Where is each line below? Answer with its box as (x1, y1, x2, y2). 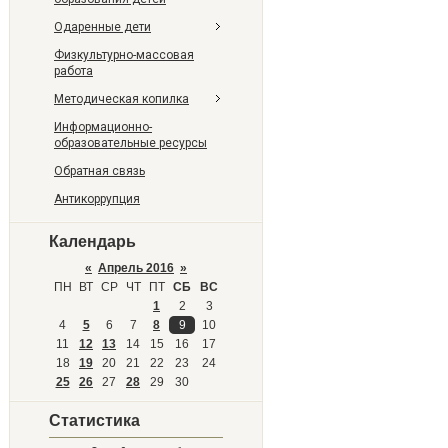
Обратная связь (54, 164, 145, 178)
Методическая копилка (54, 92, 189, 106)
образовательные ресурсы (54, 136, 207, 150)
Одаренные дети (54, 20, 151, 34)
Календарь (49, 233, 136, 250)
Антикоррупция (54, 192, 140, 206)
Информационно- (54, 120, 152, 134)
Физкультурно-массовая (54, 48, 194, 62)
